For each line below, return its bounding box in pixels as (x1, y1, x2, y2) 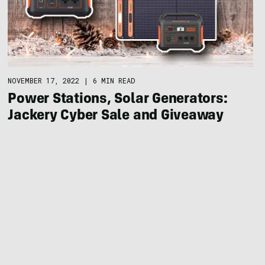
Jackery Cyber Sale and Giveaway (8, 109, 224, 124)
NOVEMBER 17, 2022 (8, 76, 80, 86)
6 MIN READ (93, 76, 135, 86)
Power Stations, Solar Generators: (8, 93, 228, 108)
